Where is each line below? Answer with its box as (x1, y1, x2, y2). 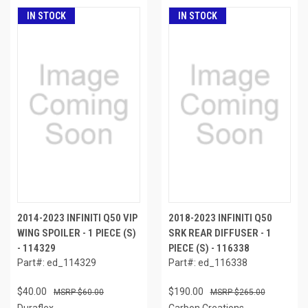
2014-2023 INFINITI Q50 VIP (17, 211, 137, 224)
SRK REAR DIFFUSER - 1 (168, 226, 272, 239)
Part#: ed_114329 (17, 256, 96, 268)
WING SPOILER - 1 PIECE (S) (17, 226, 136, 239)
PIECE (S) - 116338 (168, 241, 250, 254)
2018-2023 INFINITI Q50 (168, 211, 272, 224)
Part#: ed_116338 (168, 256, 247, 268)
